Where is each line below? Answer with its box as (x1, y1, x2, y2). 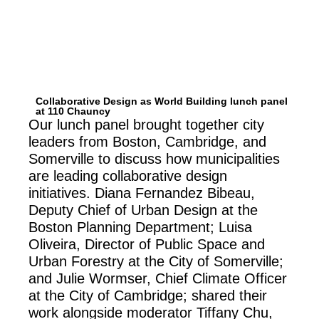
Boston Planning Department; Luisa (28, 219, 252, 236)
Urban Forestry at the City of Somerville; (28, 253, 283, 270)
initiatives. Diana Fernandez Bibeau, (28, 185, 255, 202)
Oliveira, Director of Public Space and (28, 236, 265, 253)
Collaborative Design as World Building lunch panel (36, 95, 288, 108)
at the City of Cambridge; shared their (28, 288, 267, 304)
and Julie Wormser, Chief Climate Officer (28, 271, 287, 287)
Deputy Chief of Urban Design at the (28, 202, 258, 219)
